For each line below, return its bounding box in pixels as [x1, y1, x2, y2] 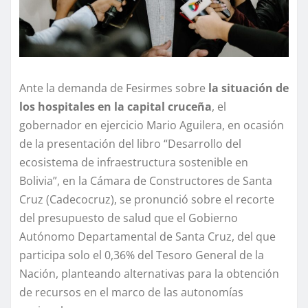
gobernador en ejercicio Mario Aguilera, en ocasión [19, 118, 284, 133]
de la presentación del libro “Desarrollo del [19, 136, 241, 152]
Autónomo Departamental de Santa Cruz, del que [19, 229, 276, 245]
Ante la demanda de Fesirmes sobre [19, 80, 208, 96]
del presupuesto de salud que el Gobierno [19, 210, 238, 226]
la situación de [208, 80, 289, 96]
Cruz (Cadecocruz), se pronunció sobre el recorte [19, 192, 274, 208]
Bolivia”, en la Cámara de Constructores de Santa [19, 173, 272, 189]
